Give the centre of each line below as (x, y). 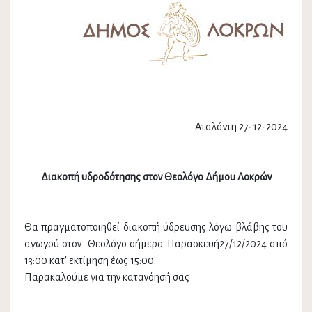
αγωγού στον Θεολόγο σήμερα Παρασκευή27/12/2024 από (156, 244)
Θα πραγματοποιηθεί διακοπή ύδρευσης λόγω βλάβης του (156, 227)
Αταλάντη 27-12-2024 (241, 127)
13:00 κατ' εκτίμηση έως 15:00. (90, 261)
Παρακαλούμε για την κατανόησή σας (107, 278)
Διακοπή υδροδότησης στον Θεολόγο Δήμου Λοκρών (156, 177)
